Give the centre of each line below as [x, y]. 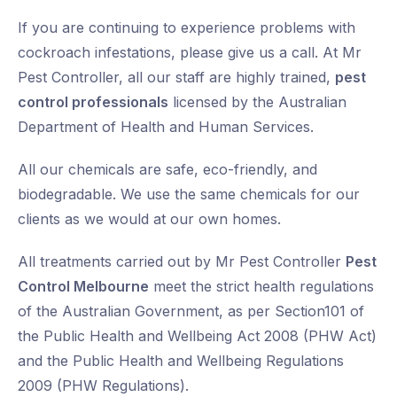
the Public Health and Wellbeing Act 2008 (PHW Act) [197, 336]
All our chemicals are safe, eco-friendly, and [167, 170]
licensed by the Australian [257, 102]
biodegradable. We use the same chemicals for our [189, 195]
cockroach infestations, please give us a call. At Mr [190, 53]
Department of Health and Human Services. [166, 127]
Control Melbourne [83, 287]
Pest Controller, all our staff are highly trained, [176, 78]
